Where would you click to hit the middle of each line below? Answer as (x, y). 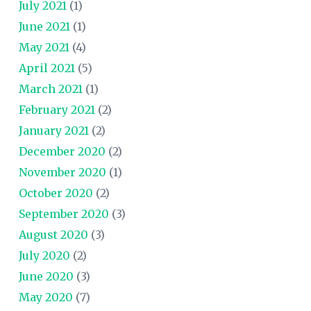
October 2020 (56, 193)
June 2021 (44, 26)
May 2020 (45, 297)
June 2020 (46, 276)
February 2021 (57, 109)
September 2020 (64, 213)
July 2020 (44, 255)
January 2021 (53, 130)
